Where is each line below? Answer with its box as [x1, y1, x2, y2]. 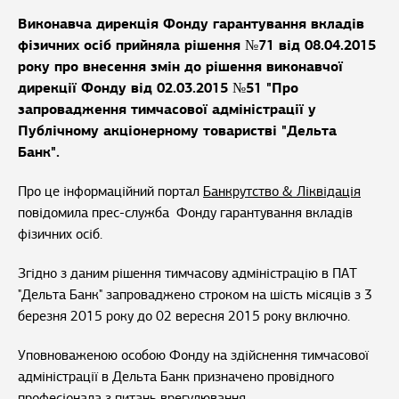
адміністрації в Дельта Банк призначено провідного [18, 368, 334, 387]
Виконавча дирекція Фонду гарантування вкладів [18, 14, 364, 34]
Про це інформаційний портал [18, 183, 203, 201]
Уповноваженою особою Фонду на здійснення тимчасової [18, 346, 369, 365]
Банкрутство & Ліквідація [203, 183, 361, 201]
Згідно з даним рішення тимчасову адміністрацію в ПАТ [18, 265, 357, 283]
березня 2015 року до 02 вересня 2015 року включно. [18, 307, 350, 326]
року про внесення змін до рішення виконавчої [18, 57, 343, 77]
